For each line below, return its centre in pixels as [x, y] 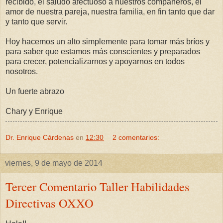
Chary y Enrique [34, 111]
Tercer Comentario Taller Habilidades [98, 187]
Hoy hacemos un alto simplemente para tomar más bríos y [108, 42]
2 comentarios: [136, 138]
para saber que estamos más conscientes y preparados [103, 52]
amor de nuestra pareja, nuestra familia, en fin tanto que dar [110, 12]
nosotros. [22, 72]
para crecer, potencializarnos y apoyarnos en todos [95, 62]
